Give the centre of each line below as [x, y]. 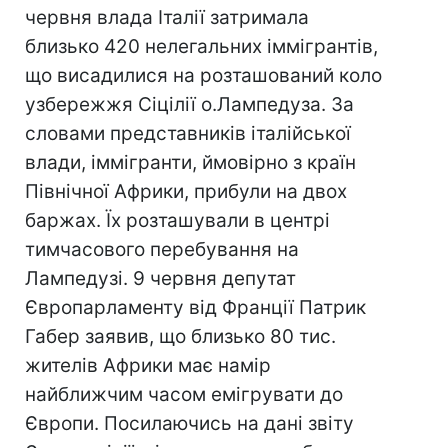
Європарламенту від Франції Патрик [195, 307]
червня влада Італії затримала [167, 17]
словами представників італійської [188, 133]
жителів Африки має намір [148, 365]
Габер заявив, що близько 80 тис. [180, 336]
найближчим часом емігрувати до [184, 394]
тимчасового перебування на [162, 249]
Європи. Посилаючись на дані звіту [189, 423]
